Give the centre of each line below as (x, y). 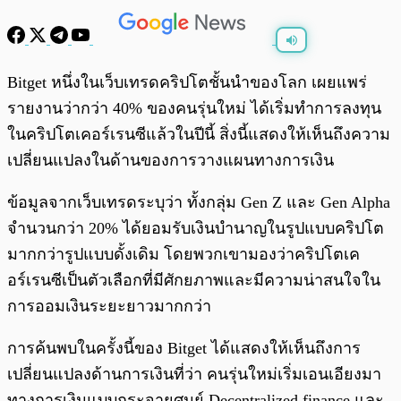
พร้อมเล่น (73, 74)
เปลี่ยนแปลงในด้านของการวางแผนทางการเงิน (171, 161)
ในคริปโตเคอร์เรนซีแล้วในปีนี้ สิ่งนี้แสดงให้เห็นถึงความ (199, 135)
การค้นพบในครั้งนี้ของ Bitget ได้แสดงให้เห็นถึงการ (184, 349)
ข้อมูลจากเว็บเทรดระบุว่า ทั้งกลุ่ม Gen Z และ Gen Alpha (199, 203)
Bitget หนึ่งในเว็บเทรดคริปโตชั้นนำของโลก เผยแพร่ (187, 83)
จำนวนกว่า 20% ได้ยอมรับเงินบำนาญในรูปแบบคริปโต (196, 229)
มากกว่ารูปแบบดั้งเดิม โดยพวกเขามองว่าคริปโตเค (183, 255)
